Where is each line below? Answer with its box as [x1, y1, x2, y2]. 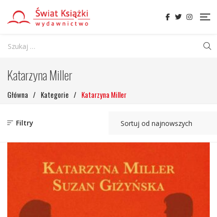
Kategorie [41, 89, 69, 100]
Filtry [14, 118, 33, 127]
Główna [7, 89, 28, 100]
